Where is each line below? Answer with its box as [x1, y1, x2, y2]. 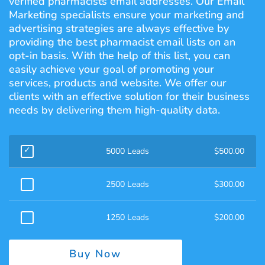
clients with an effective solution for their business [9, 89, 250, 104]
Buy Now [69, 247, 122, 261]
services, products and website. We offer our [9, 76, 227, 90]
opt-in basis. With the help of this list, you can [9, 49, 230, 63]
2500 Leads [106, 179, 149, 190]
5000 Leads [106, 146, 149, 157]
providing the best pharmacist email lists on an [9, 35, 235, 49]
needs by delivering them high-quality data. [9, 103, 220, 117]
